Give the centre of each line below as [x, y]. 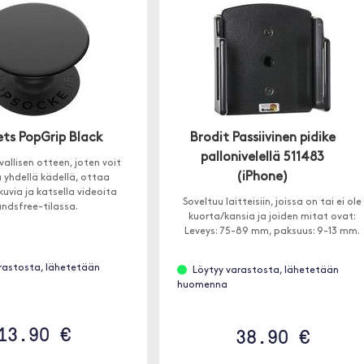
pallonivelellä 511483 [263, 158]
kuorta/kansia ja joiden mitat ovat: [273, 217]
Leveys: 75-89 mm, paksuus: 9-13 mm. [273, 232]
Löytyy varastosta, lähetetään [265, 271]
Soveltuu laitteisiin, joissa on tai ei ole [273, 202]
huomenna [202, 285]
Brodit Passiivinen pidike [262, 138]
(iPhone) [263, 177]
